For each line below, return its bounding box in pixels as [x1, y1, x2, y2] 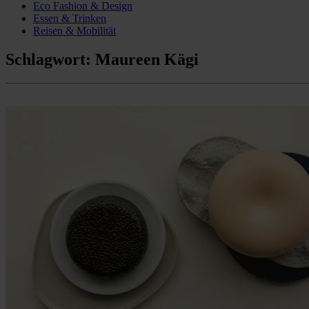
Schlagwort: [6, 50, 95, 69]
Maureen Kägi [95, 50, 199, 69]
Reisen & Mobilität [33, 24, 116, 37]
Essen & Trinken [33, 12, 106, 24]
